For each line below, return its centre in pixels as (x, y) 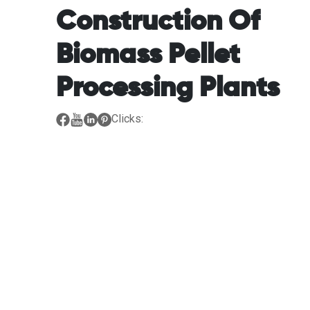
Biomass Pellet (148, 55)
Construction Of (157, 22)
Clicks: (127, 118)
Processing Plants (167, 88)
